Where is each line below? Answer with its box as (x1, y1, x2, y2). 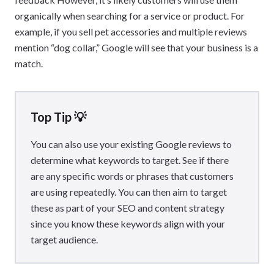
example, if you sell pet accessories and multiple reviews (15, 25, 247, 37)
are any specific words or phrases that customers (31, 169, 234, 182)
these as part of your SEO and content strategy (31, 201, 224, 213)
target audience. (31, 233, 98, 245)
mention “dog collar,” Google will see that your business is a (15, 41, 258, 53)
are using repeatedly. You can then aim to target (31, 185, 227, 198)
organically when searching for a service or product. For (15, 9, 245, 21)
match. (15, 57, 43, 69)
